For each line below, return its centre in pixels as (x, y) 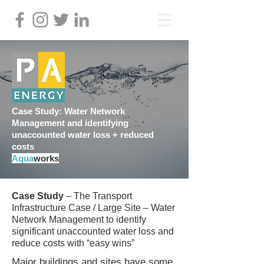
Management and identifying (70, 123)
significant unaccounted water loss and (93, 231)
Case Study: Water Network (68, 111)
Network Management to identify (79, 220)
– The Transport (98, 196)
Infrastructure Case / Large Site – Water (93, 208)
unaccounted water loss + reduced (83, 135)
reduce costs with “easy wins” (73, 243)
